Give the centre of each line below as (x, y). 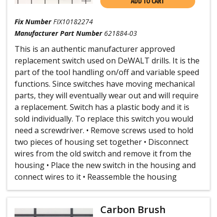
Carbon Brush (133, 209)
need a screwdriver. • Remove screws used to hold (104, 130)
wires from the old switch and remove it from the (103, 154)
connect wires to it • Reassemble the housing (96, 177)
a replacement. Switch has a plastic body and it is (102, 107)
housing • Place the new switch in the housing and (105, 165)
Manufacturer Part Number (58, 33)
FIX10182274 (73, 22)
